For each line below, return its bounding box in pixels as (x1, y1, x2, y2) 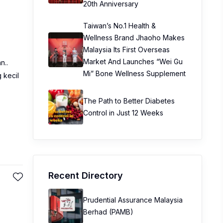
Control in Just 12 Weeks (83, 109, 163, 117)
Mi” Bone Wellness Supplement (83, 69, 186, 78)
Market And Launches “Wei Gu (83, 57, 183, 66)
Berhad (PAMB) (83, 208, 133, 216)
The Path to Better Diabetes (83, 97, 175, 105)
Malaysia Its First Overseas (83, 45, 170, 54)
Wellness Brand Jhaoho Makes (83, 33, 185, 42)
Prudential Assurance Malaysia (83, 196, 183, 204)
